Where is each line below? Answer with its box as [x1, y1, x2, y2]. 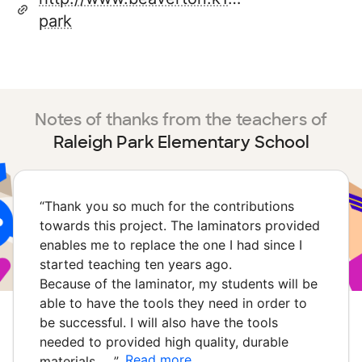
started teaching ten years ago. [40, 256, 232, 273]
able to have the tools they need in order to [40, 295, 307, 312]
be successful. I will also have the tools [40, 314, 278, 331]
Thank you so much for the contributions [44, 198, 294, 215]
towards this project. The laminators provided [40, 217, 320, 234]
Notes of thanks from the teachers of [35, 109, 327, 131]
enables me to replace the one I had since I [40, 237, 302, 254]
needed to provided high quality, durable [40, 334, 288, 351]
